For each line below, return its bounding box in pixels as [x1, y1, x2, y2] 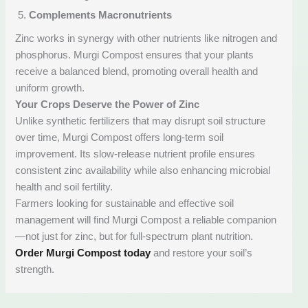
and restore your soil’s [151, 247, 253, 259]
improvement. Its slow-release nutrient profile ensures [15, 148, 256, 160]
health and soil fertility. [15, 181, 113, 193]
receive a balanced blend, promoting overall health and [15, 66, 258, 78]
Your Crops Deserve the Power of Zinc [15, 99, 200, 111]
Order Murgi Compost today [15, 247, 151, 259]
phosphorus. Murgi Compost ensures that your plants [15, 49, 254, 61]
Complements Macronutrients [29, 10, 173, 21]
